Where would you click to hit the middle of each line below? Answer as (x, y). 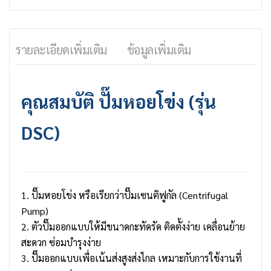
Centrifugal (205, 195)
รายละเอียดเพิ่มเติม (61, 50)
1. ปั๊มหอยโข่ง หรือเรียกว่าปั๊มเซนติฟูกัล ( (102, 195)
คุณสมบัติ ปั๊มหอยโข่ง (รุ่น (119, 102)
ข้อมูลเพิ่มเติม (159, 50)
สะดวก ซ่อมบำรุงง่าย (61, 243)
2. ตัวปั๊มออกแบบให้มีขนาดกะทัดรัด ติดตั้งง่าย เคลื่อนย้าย (133, 227)
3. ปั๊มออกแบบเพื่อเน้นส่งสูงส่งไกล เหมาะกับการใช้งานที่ (132, 258)
